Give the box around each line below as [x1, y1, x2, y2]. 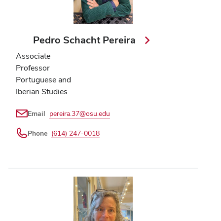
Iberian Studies [16, 86, 68, 97]
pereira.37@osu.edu [49, 109, 110, 118]
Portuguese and [16, 74, 71, 85]
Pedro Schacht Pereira [33, 33, 139, 46]
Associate [16, 50, 50, 61]
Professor [16, 62, 50, 73]
